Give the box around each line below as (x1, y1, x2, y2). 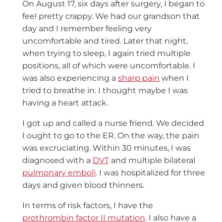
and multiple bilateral (109, 156, 195, 166)
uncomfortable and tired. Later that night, (22, 36, 188, 46)
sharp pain (117, 73, 160, 83)
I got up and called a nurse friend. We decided (22, 118, 204, 128)
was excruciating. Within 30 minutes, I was (22, 143, 191, 153)
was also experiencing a (22, 73, 118, 83)
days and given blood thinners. (22, 180, 144, 190)
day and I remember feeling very (22, 24, 152, 34)
